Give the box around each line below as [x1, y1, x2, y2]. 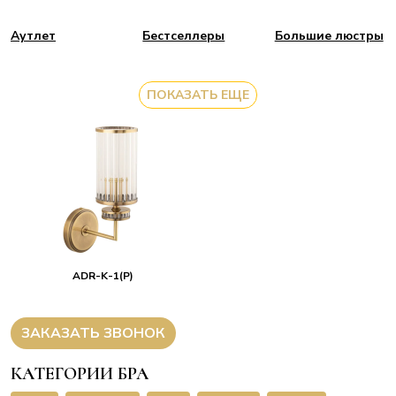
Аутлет [11, 27, 56, 44]
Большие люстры [274, 27, 384, 44]
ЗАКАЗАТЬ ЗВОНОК [21, 324, 165, 343]
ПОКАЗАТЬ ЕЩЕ [147, 87, 249, 103]
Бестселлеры [142, 27, 225, 44]
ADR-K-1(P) [72, 269, 133, 283]
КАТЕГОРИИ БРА [11, 363, 148, 385]
